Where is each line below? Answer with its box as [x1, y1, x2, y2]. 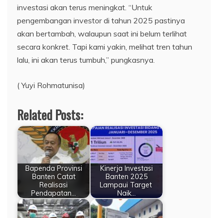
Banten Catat [32, 172, 75, 181]
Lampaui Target [99, 180, 154, 189]
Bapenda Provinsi [25, 163, 82, 173]
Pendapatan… [31, 188, 76, 198]
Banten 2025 [105, 172, 148, 181]
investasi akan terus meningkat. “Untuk [17, 2, 152, 13]
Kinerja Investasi [100, 163, 153, 173]
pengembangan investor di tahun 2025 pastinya [17, 16, 185, 26]
